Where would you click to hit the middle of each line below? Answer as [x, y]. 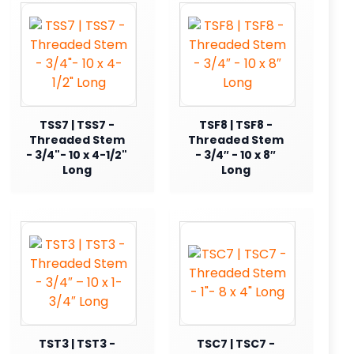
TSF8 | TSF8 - [235, 124]
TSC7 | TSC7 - [235, 343]
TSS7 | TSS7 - [77, 124]
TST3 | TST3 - [77, 343]
